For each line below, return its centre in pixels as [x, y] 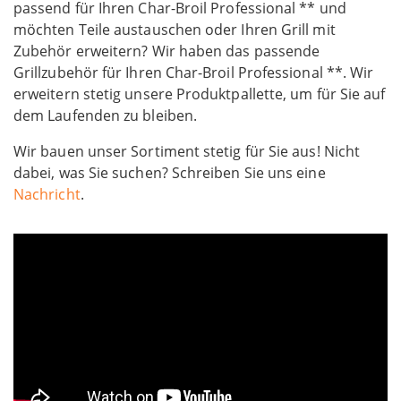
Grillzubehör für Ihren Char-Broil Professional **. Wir [194, 73]
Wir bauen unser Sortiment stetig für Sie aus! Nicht [187, 152]
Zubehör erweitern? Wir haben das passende [167, 51]
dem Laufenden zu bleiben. [106, 116]
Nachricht [47, 195]
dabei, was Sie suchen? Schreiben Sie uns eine [170, 173]
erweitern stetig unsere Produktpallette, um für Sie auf [200, 94]
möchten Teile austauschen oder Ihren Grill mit [175, 30]
